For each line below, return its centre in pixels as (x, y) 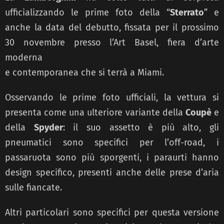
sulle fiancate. (33, 187)
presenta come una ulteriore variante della (95, 112)
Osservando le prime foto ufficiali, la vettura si (112, 97)
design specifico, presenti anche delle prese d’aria (112, 172)
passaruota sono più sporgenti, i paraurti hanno (112, 157)
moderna (24, 57)
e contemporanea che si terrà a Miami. (84, 72)
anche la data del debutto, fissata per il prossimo (112, 27)
